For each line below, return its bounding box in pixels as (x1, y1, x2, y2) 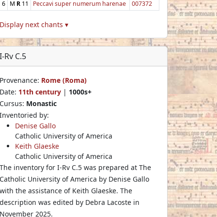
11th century (18, 87, 61, 96)
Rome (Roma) (41, 75, 87, 85)
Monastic (26, 98, 57, 108)
